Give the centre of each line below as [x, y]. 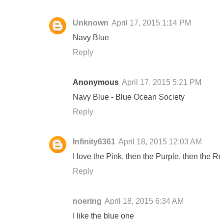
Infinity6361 [94, 141]
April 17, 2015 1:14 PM [151, 22]
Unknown [91, 22]
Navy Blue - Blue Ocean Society [129, 96]
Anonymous [96, 82]
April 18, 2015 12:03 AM [160, 141]
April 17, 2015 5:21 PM [162, 82]
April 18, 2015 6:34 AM [144, 201]
